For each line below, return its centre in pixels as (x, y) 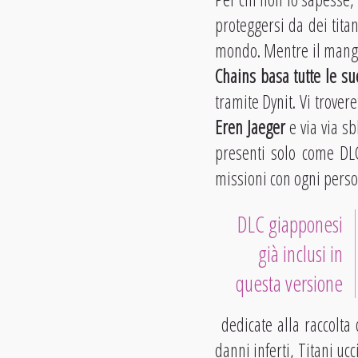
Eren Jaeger (250, 127)
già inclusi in (300, 254)
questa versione (289, 284)
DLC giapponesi (290, 225)
